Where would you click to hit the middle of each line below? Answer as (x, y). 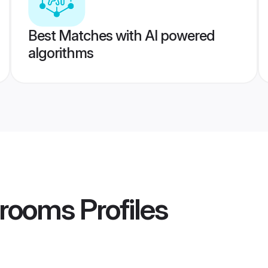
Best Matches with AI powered (121, 36)
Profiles (121, 209)
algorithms (60, 53)
